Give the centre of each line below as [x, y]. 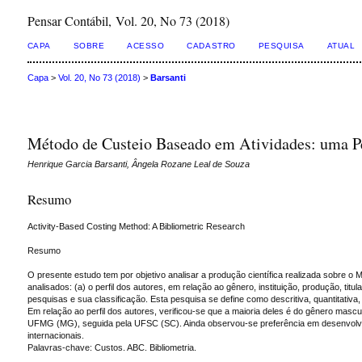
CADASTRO [211, 46]
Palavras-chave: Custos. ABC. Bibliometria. [112, 347]
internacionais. [55, 335]
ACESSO [146, 46]
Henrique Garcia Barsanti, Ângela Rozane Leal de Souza [138, 164]
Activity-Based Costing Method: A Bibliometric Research [136, 226]
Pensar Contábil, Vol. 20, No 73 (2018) [128, 21]
